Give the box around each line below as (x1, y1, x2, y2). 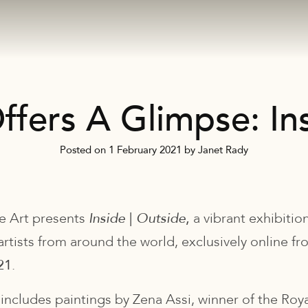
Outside (132, 209, 186, 228)
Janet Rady (198, 143, 248, 157)
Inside (89, 209, 129, 228)
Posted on (60, 143, 109, 157)
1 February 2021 (109, 143, 181, 157)
